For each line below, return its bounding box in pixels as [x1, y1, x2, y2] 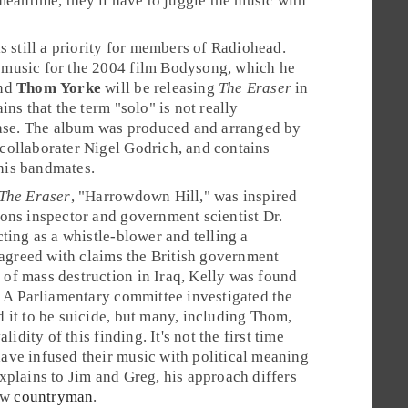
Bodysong [160, 59, 228, 77]
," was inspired [199, 187, 298, 205]
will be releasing [101, 79, 219, 97]
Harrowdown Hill [85, 187, 200, 205]
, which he [227, 59, 296, 77]
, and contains [178, 139, 270, 158]
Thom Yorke [16, 79, 102, 97]
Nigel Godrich [84, 139, 178, 158]
